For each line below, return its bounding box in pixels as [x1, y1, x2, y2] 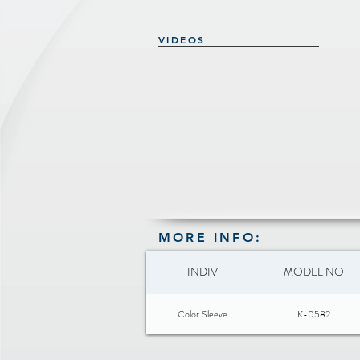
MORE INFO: [158, 230, 262, 245]
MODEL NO [284, 263, 344, 280]
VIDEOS [158, 33, 206, 46]
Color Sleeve [177, 307, 227, 321]
